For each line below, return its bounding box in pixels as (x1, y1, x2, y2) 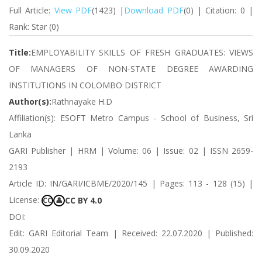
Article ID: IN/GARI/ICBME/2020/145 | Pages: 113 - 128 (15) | (9, 178, 253, 189)
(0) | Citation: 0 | (183, 5, 254, 16)
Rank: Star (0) (9, 21, 59, 32)
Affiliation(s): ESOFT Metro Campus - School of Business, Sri (9, 112, 253, 123)
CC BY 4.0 (65, 195, 102, 206)
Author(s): (9, 96, 51, 107)
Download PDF (124, 5, 184, 16)
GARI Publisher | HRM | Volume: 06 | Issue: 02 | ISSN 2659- (9, 145, 253, 156)
